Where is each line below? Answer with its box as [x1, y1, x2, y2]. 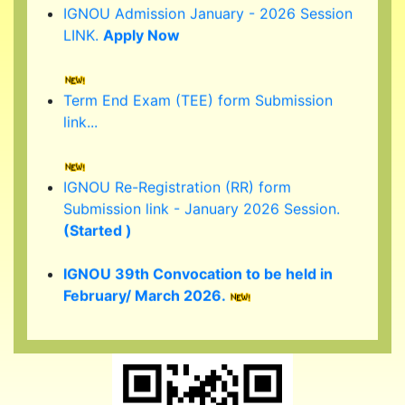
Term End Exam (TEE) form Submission [63, 72, 333, 91]
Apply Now [103, 7, 180, 26]
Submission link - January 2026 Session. [63, 181, 340, 200]
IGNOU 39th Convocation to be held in [63, 246, 333, 265]
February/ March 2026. [63, 268, 229, 287]
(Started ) [63, 202, 132, 221]
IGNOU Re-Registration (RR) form [63, 159, 291, 178]
